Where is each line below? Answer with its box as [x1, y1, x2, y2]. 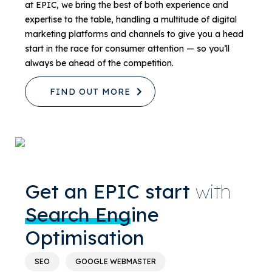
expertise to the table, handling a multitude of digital [25, 13, 237, 25]
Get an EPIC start [25, 178, 195, 203]
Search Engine [25, 202, 159, 226]
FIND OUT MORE [50, 86, 131, 97]
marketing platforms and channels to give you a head [25, 28, 243, 39]
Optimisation [25, 225, 144, 250]
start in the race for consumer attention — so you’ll [25, 42, 229, 54]
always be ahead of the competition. [25, 57, 174, 69]
